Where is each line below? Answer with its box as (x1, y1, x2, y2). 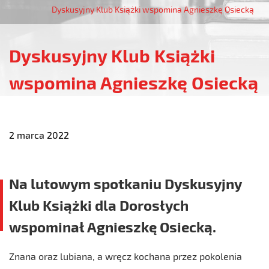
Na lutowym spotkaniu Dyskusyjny (9, 175, 241, 192)
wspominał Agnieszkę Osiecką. (9, 218, 216, 235)
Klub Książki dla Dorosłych (9, 196, 189, 214)
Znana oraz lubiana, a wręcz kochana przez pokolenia (9, 250, 242, 262)
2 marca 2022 (9, 129, 69, 141)
